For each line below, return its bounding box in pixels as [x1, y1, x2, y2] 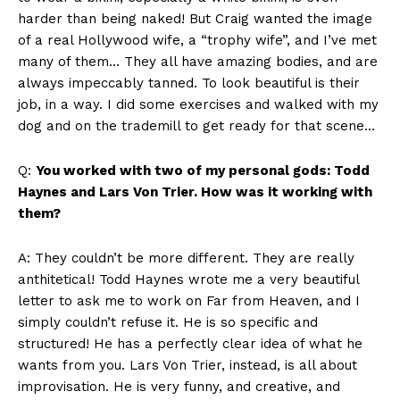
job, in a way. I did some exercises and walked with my [18, 96, 379, 113]
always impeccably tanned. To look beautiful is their [18, 75, 360, 92]
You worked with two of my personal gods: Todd [36, 162, 370, 179]
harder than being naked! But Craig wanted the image [18, 11, 372, 28]
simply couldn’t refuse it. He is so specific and [18, 314, 318, 331]
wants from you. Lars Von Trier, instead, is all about [18, 357, 357, 374]
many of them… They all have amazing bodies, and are [18, 54, 378, 71]
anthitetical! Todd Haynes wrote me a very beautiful [18, 271, 359, 288]
